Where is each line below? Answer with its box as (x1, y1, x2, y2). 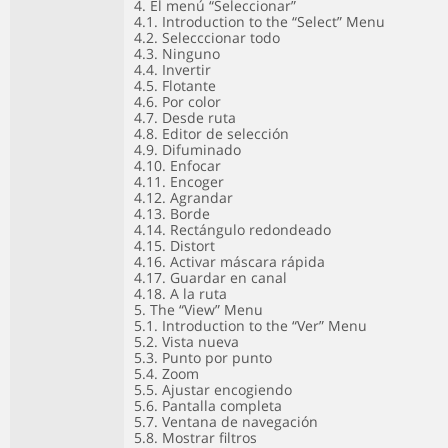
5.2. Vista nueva (134, 332, 239, 351)
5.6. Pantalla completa (134, 396, 282, 415)
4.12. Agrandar (134, 188, 233, 207)
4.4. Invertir (134, 60, 211, 79)
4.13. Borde (134, 204, 210, 223)
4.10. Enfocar (134, 156, 221, 175)
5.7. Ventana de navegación (134, 412, 318, 431)
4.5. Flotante (134, 76, 216, 95)
